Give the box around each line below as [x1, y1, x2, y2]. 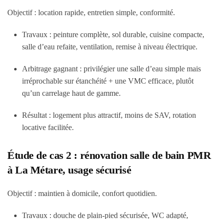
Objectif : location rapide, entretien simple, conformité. [7, 8, 175, 17]
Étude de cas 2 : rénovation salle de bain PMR [7, 149, 211, 161]
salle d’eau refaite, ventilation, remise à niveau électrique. [22, 43, 197, 51]
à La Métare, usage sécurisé [7, 164, 131, 176]
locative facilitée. [22, 123, 74, 131]
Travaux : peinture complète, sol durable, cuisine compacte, [22, 30, 204, 39]
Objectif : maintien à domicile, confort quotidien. [7, 189, 157, 197]
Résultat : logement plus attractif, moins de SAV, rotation [22, 111, 196, 119]
